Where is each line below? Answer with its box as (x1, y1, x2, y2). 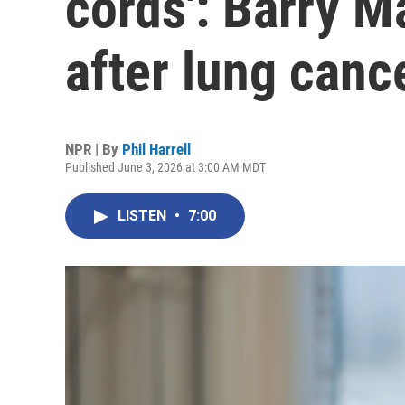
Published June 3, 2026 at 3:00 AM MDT (65, 160, 266, 174)
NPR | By (65, 140, 122, 158)
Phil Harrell (122, 140, 191, 158)
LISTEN (118, 207, 170, 224)
